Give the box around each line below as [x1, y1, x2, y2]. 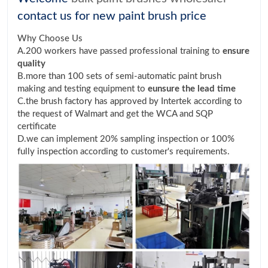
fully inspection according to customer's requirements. [17, 147, 230, 157]
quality [17, 59, 45, 69]
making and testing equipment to [17, 84, 148, 94]
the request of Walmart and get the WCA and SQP [17, 109, 213, 119]
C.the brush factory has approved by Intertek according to [17, 97, 242, 106]
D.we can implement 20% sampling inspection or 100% [17, 135, 234, 144]
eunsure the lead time [148, 84, 236, 94]
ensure [223, 47, 249, 56]
